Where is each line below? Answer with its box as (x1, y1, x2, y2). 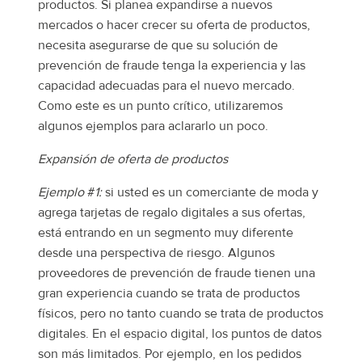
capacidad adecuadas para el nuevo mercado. (38, 78, 295, 95)
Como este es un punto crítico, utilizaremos (38, 98, 283, 115)
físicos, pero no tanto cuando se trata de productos (38, 305, 323, 322)
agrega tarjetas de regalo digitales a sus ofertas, (38, 204, 305, 221)
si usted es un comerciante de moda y (102, 184, 318, 201)
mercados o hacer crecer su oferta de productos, (38, 17, 310, 34)
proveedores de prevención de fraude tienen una (38, 265, 315, 282)
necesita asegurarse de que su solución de (38, 37, 278, 54)
